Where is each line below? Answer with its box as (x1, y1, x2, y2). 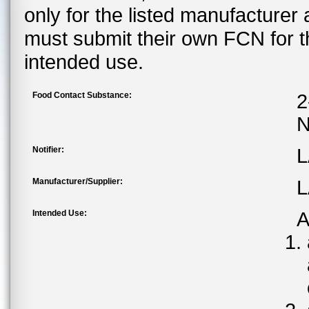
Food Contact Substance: (32, 90, 132, 100)
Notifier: (32, 145, 64, 154)
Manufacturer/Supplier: (32, 177, 123, 186)
